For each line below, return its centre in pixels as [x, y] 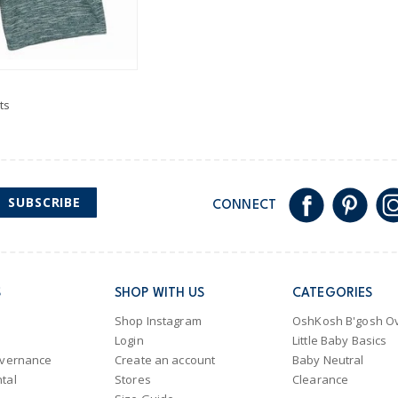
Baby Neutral [328, 360]
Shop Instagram [158, 321]
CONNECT [244, 205]
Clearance [321, 380]
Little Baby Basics [340, 341]
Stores [133, 380]
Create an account [165, 360]
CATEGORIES [333, 294]
